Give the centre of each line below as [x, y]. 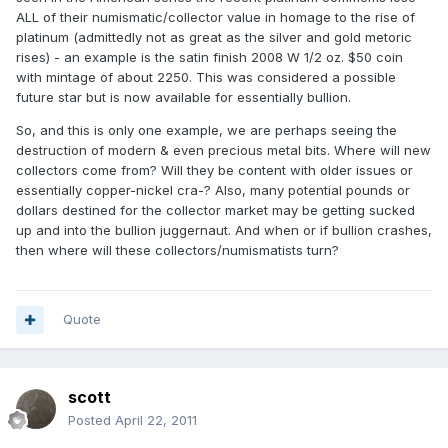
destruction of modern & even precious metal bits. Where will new [223, 150]
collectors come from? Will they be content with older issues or [214, 170]
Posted [91, 420]
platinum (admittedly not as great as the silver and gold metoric [214, 37]
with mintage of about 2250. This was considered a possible [206, 77]
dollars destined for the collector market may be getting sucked [215, 210]
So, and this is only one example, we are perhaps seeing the [206, 130]
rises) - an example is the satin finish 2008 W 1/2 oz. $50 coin [209, 57]
